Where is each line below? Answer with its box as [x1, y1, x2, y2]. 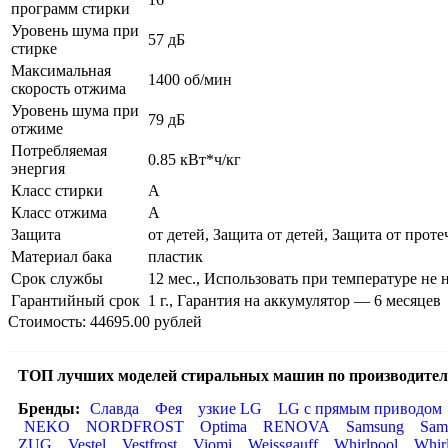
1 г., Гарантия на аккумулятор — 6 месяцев [148, 291, 441, 309]
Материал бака [11, 247, 112, 265]
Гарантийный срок [11, 291, 140, 309]
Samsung [346, 417, 404, 435]
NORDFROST [86, 417, 184, 435]
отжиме [11, 119, 63, 137]
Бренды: [18, 399, 80, 417]
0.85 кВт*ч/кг [148, 150, 241, 168]
